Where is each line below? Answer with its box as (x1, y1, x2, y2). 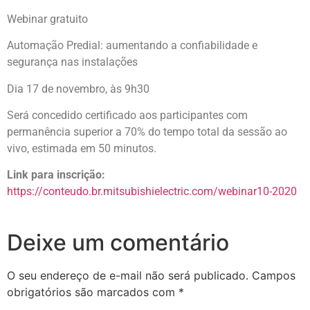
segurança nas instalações (7, 55, 138, 69)
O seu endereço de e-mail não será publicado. (7, 268, 248, 282)
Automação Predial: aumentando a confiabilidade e (7, 39, 257, 53)
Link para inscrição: (7, 168, 105, 182)
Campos (252, 268, 295, 282)
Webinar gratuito (7, 12, 88, 26)
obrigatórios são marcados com (7, 284, 179, 299)
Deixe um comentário (7, 228, 229, 256)
